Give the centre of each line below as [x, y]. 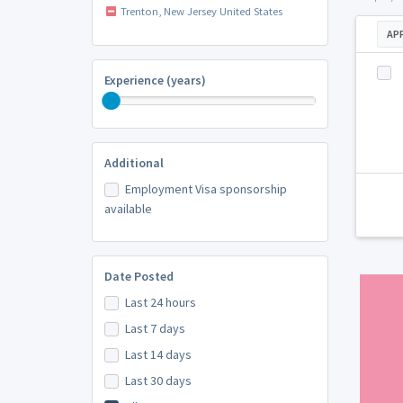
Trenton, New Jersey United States [201, 12]
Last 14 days [158, 355]
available [128, 209]
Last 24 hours [160, 303]
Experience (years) [155, 81]
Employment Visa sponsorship [206, 189]
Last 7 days [155, 329]
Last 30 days [158, 381]
